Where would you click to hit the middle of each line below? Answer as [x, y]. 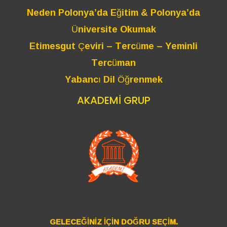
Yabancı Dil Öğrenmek [113, 79]
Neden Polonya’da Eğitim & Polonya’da [113, 12]
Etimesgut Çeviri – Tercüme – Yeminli [113, 46]
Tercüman [113, 63]
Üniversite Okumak [113, 29]
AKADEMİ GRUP [113, 101]
